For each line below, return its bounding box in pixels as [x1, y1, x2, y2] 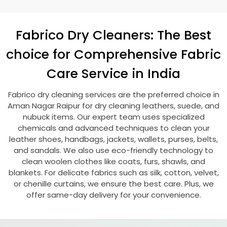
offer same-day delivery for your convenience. [26, 190, 201, 200]
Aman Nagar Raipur [8, 100, 82, 111]
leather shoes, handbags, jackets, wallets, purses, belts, [9, 134, 218, 144]
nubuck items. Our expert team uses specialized [22, 111, 205, 122]
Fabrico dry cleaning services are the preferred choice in [8, 89, 219, 100]
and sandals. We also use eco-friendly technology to [14, 145, 213, 156]
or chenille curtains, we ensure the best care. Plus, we [13, 178, 214, 189]
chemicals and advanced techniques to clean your [17, 123, 210, 133]
